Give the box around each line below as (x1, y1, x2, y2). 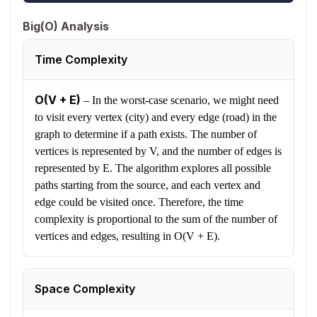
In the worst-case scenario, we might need (92, 94, 279, 107)
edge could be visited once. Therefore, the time (35, 196, 243, 209)
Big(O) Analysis (23, 19, 109, 34)
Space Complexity (35, 282, 135, 296)
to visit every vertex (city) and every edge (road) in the (35, 111, 277, 124)
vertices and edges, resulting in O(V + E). (35, 230, 220, 243)
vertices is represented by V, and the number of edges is (35, 145, 282, 158)
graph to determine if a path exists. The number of (35, 128, 257, 141)
